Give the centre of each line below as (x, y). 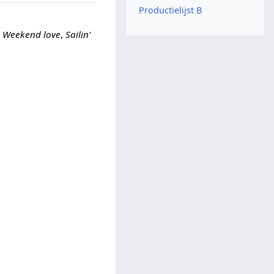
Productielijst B (171, 10)
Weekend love (32, 34)
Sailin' (78, 34)
